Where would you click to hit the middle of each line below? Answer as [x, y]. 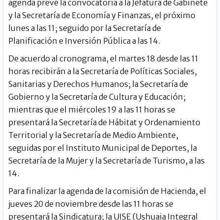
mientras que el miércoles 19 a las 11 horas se [92, 110]
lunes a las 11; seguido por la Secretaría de [85, 28]
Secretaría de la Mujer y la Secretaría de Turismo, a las [107, 161]
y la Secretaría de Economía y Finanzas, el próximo [102, 15]
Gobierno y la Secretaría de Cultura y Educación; [97, 97]
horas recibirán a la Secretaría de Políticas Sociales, [103, 71]
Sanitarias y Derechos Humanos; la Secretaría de [98, 84]
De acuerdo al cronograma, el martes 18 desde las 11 [104, 59]
